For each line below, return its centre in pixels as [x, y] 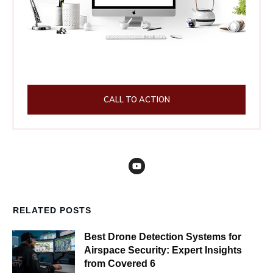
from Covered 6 [120, 263]
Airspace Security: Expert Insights [163, 250]
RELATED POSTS [52, 210]
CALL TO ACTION [136, 99]
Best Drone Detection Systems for [163, 236]
